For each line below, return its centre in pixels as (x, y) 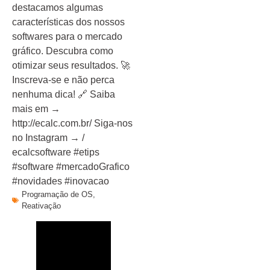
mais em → (36, 109)
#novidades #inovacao (61, 181)
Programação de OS (57, 194)
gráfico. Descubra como (63, 51)
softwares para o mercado (67, 36)
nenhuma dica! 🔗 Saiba (64, 94)
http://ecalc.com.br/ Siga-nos (72, 123)
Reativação (41, 206)
